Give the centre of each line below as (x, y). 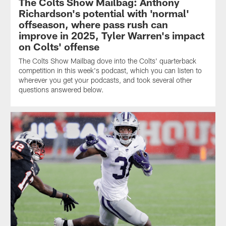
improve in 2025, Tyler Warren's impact (111, 36)
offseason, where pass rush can (93, 24)
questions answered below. (61, 90)
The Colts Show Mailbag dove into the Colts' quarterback (107, 61)
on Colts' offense (59, 47)
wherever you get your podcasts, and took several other (105, 80)
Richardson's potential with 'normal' (104, 13)
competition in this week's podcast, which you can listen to (110, 71)
